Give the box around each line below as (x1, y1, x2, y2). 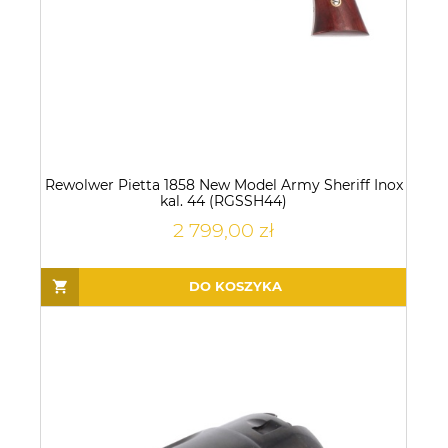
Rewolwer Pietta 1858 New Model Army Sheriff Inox (44, 175, 403, 194)
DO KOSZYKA (188, 278, 282, 295)
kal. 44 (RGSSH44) (160, 191, 287, 210)
